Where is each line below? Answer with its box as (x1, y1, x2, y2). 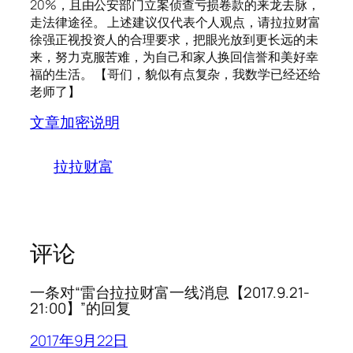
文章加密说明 (30, 111, 120, 132)
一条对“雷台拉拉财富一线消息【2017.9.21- (30, 282, 310, 303)
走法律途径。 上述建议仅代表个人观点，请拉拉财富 (30, 13, 321, 31)
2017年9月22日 (30, 329, 128, 351)
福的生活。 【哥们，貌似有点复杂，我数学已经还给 (30, 65, 321, 83)
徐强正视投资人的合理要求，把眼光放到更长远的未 (30, 30, 318, 48)
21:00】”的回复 (30, 298, 131, 319)
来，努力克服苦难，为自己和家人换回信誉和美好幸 (30, 47, 318, 65)
